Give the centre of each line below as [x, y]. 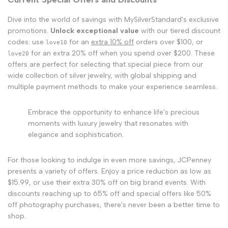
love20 [18, 54]
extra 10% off [112, 42]
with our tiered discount [180, 31]
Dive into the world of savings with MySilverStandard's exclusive [113, 20]
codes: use [27, 42]
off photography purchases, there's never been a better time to [114, 205]
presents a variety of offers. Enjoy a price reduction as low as [109, 172]
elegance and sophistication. [76, 135]
